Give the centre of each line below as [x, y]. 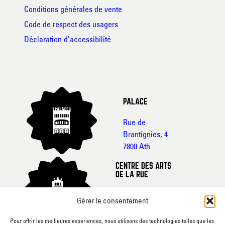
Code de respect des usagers [71, 24]
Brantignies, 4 [145, 134]
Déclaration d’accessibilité [68, 39]
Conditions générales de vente [73, 9]
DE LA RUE [132, 175]
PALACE [135, 102]
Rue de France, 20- [145, 193]
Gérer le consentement [113, 201]
